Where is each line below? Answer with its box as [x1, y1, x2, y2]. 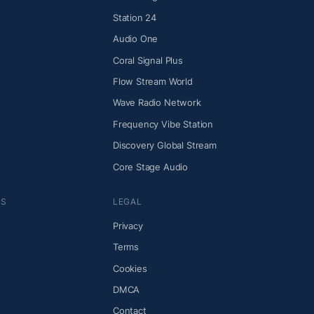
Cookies [112, 262, 147, 274]
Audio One [112, 33, 158, 45]
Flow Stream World [112, 75, 193, 87]
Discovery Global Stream [112, 139, 217, 151]
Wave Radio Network [112, 97, 201, 109]
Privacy [112, 219, 143, 231]
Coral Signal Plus [112, 54, 183, 66]
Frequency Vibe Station [112, 118, 214, 130]
